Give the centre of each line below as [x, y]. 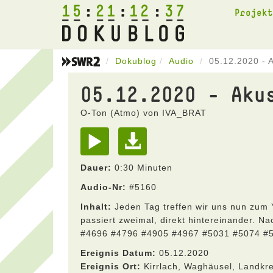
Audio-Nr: [103, 187]
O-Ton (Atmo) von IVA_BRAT [144, 113]
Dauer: [96, 168]
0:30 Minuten [142, 168]
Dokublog [136, 61]
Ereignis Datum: [118, 253]
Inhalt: [96, 207]
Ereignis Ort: [111, 266]
